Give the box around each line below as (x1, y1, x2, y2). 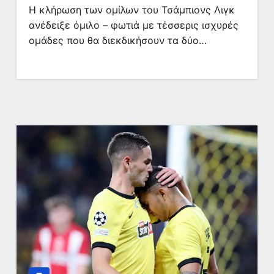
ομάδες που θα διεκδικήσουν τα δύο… (28, 34, 207, 46)
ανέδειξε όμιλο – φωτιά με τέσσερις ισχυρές (28, 19, 239, 31)
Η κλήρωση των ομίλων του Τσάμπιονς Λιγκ (28, 4, 235, 16)
